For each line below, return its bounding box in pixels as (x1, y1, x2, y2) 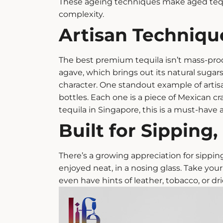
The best (58, 55, 96, 65)
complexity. (58, 9, 104, 19)
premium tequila (95, 55, 163, 65)
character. (58, 80, 98, 90)
